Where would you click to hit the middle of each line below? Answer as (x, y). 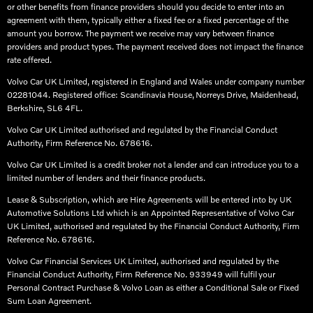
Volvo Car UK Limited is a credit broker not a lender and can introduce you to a (153, 165)
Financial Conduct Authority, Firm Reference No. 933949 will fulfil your (141, 275)
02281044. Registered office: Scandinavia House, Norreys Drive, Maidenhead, (153, 95)
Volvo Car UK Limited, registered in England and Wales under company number (156, 82)
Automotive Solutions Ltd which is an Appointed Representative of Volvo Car (151, 213)
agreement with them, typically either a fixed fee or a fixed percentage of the (148, 20)
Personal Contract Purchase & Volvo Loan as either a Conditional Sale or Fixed (153, 288)
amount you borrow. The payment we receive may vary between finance (140, 34)
